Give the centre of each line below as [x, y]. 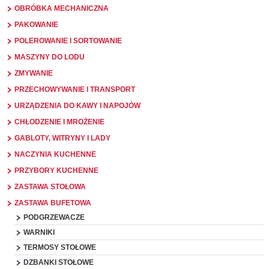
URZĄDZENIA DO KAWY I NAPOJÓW [77, 106]
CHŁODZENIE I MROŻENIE [59, 122]
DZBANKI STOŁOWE [58, 262]
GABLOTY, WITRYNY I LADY [62, 138]
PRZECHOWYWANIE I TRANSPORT [74, 89]
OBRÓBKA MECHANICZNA [61, 8]
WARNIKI [39, 232]
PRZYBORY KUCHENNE [56, 171]
